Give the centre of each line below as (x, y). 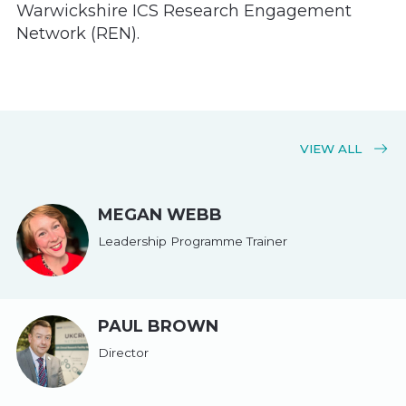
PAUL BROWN (158, 327)
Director (123, 352)
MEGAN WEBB (160, 215)
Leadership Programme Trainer (193, 241)
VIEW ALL (333, 149)
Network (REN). (78, 34)
